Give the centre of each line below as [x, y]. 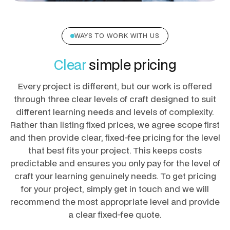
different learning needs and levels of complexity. [115, 112]
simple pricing [132, 65]
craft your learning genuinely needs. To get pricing [115, 176]
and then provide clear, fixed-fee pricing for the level [115, 138]
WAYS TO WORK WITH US [117, 36]
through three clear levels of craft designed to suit [115, 99]
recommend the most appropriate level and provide [115, 202]
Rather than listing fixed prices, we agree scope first [115, 125]
